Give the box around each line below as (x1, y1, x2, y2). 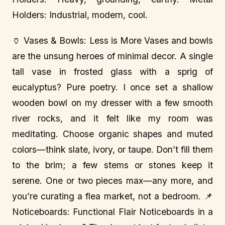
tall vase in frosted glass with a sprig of (12, 66, 213, 77)
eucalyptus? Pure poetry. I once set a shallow (12, 82, 213, 92)
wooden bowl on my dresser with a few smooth (12, 97, 213, 108)
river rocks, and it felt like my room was (12, 113, 213, 124)
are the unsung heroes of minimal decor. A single (12, 51, 213, 61)
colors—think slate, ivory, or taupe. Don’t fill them (12, 144, 213, 155)
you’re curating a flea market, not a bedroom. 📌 (12, 191, 213, 201)
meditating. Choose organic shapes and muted (12, 129, 213, 139)
